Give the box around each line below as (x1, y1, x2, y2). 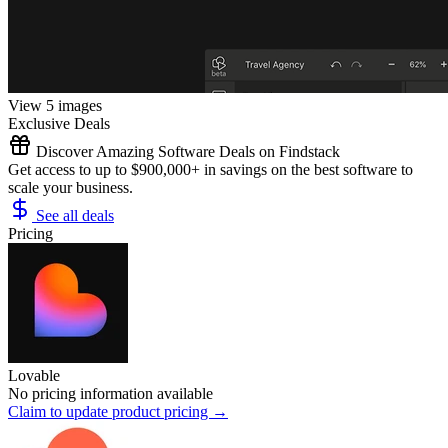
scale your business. (8, 178, 133, 196)
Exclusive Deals (8, 114, 110, 132)
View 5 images (8, 96, 102, 114)
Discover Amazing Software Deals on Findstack (32, 142, 340, 160)
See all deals (32, 206, 114, 224)
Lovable (8, 366, 60, 384)
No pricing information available (8, 384, 213, 402)
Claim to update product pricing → (8, 402, 228, 420)
